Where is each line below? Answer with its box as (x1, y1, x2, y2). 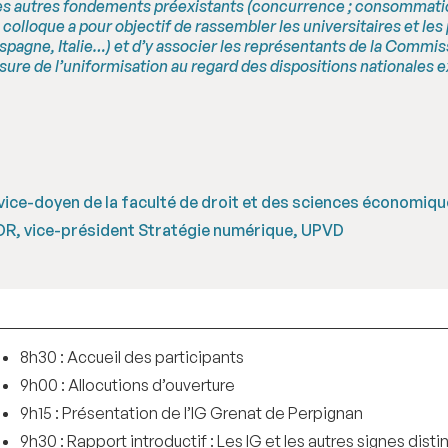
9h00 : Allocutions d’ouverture (19, 375, 235, 396)
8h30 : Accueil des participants (19, 347, 244, 368)
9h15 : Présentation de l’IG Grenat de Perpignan (19, 403, 363, 424)
